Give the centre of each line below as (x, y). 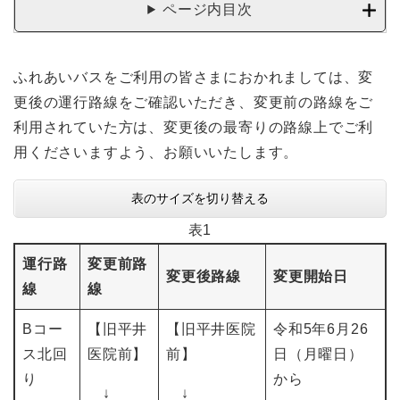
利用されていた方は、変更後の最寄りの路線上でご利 (194, 127)
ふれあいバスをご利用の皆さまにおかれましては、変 (194, 77)
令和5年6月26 (321, 329)
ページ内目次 (208, 9)
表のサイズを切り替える (200, 198)
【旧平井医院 (211, 329)
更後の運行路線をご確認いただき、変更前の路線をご (194, 102)
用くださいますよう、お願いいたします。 (156, 152)
